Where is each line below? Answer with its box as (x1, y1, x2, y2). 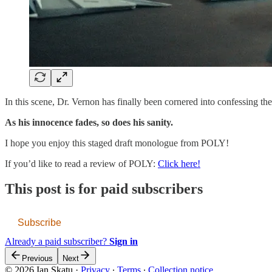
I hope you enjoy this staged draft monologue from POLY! (5, 137, 229, 148)
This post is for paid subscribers (5, 181, 203, 197)
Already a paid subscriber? (5, 236, 109, 247)
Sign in (109, 236, 138, 247)
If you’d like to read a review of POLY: (5, 158, 158, 169)
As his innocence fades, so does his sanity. (5, 117, 173, 127)
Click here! (158, 158, 200, 169)
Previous (22, 254, 53, 263)
